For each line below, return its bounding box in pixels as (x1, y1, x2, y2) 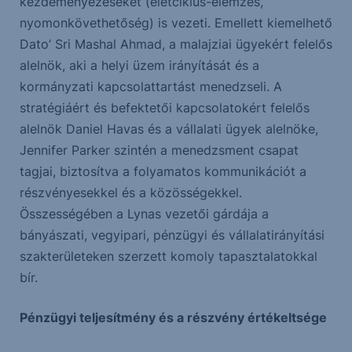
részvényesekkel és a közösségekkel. (19, 185, 242, 201)
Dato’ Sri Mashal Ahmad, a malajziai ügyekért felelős (19, 36, 332, 53)
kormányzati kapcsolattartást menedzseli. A (19, 79, 282, 95)
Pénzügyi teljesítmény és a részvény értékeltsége (19, 310, 327, 326)
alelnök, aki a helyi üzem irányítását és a (19, 57, 259, 74)
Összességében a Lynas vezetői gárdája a (19, 206, 269, 222)
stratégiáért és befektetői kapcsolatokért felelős (19, 100, 310, 116)
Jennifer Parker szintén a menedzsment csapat (19, 142, 299, 159)
